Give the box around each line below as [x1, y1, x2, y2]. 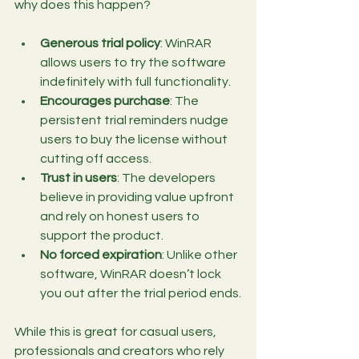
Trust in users [40, 171, 117, 184]
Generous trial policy [40, 36, 160, 50]
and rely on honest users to [40, 209, 202, 223]
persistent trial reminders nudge [40, 113, 231, 127]
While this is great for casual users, [14, 325, 219, 338]
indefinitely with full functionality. [40, 75, 231, 88]
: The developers [117, 171, 218, 184]
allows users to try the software [40, 55, 228, 69]
